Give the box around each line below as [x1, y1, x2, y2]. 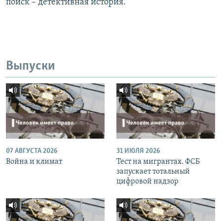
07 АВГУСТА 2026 [6, 147, 57, 155]
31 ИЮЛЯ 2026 [116, 147, 160, 155]
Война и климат [6, 158, 62, 166]
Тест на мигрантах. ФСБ [116, 158, 200, 166]
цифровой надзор [116, 178, 179, 186]
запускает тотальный [116, 168, 190, 176]
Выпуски [6, 60, 55, 74]
